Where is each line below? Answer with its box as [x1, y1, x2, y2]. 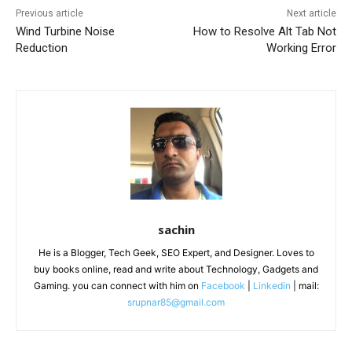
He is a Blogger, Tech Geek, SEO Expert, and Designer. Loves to [38, 247, 314, 259]
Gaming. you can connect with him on [33, 280, 201, 292]
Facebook [200, 280, 245, 292]
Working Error [266, 41, 336, 56]
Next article [286, 8, 336, 20]
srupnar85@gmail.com [127, 296, 225, 309]
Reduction [16, 41, 68, 56]
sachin [157, 222, 195, 238]
